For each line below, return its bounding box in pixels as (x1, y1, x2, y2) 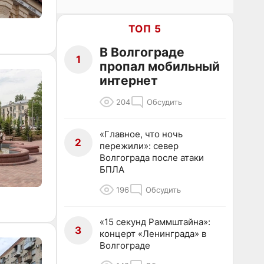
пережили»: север (100, 140, 179, 151)
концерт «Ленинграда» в (100, 228, 206, 239)
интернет (100, 73, 158, 88)
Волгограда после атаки (100, 152, 204, 163)
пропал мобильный (100, 59, 220, 74)
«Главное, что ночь (100, 128, 183, 140)
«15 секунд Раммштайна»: (100, 216, 210, 227)
